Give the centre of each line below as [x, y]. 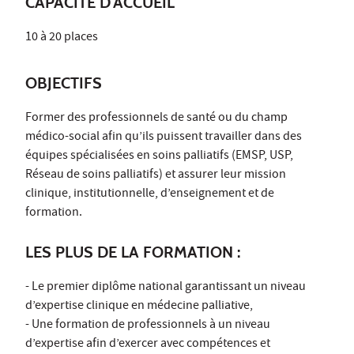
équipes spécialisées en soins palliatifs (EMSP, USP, [159, 156]
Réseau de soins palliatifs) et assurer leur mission [156, 175]
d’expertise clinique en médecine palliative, [139, 306]
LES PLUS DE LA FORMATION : [133, 252]
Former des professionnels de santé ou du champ [156, 118]
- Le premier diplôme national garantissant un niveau [166, 287]
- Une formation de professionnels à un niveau [148, 325]
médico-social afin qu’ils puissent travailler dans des [164, 137]
